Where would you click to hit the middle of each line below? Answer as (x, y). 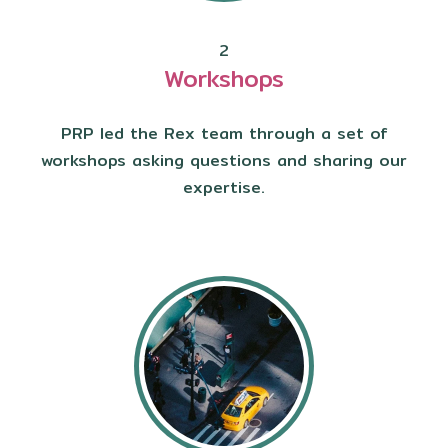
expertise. (224, 188)
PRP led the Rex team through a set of (224, 134)
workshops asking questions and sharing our (224, 161)
